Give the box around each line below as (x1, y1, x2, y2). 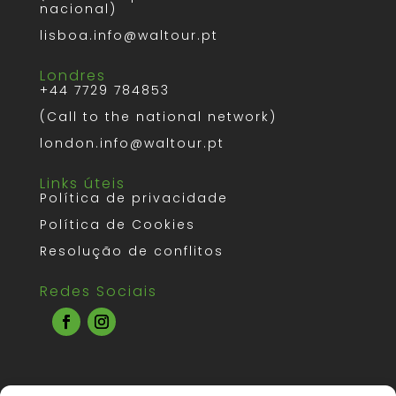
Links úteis (39, 172, 126, 194)
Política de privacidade (39, 188, 228, 207)
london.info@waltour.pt (39, 133, 225, 152)
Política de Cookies (39, 215, 195, 233)
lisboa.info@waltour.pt (39, 26, 218, 44)
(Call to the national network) (39, 107, 277, 126)
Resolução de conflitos (39, 241, 224, 260)
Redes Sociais (39, 280, 157, 301)
